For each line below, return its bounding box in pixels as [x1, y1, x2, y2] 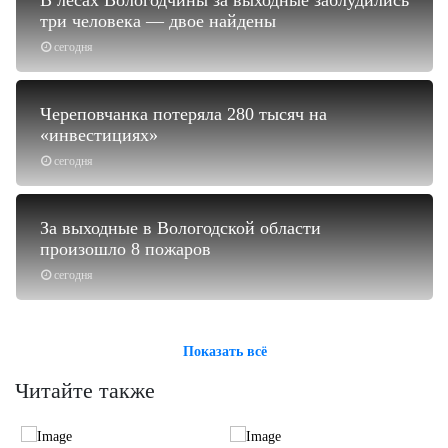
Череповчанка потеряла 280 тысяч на [40, 103, 327, 124]
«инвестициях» [40, 124, 158, 145]
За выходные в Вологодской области [40, 217, 321, 238]
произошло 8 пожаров [40, 238, 211, 259]
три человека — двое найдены [40, 10, 276, 31]
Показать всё [182, 343, 267, 359]
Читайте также [15, 377, 155, 403]
